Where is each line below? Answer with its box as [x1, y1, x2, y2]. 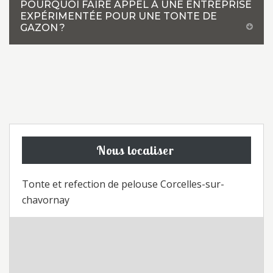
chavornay [22, 193, 69, 207]
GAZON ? [20, 22, 65, 34]
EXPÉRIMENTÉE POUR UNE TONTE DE [20, 10, 217, 22]
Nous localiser [96, 143, 174, 158]
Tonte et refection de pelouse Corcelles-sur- [22, 177, 224, 191]
